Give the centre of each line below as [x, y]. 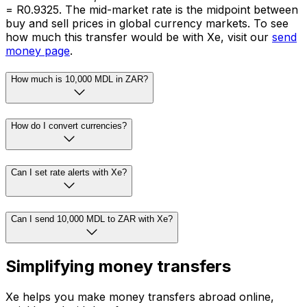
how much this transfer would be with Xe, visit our [139, 37]
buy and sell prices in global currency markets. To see [147, 23]
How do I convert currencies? [69, 126]
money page [38, 50]
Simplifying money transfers [118, 267]
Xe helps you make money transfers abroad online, [140, 297]
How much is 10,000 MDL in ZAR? [79, 79]
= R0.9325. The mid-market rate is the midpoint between [152, 9]
